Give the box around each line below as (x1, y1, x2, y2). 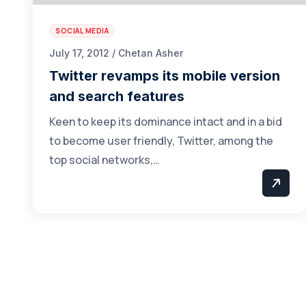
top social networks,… (49, 152, 160, 167)
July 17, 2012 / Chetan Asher (49, 47, 183, 59)
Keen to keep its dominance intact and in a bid (49, 114, 282, 129)
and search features (49, 88, 184, 105)
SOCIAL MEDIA (55, 26, 109, 36)
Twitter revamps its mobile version (49, 68, 280, 84)
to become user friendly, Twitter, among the (49, 133, 273, 148)
